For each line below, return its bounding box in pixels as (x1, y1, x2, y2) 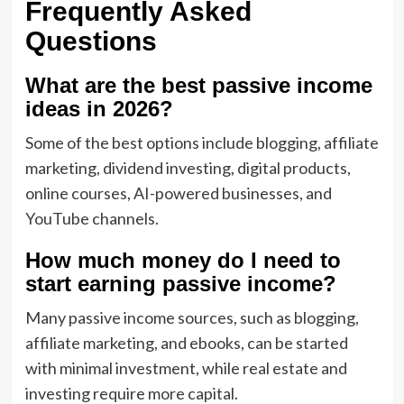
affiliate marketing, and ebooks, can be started (24, 332, 348, 353)
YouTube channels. (24, 207, 159, 228)
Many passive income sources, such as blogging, (24, 307, 359, 327)
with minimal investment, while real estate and (24, 357, 347, 378)
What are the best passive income (24, 72, 372, 97)
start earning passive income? (24, 271, 336, 296)
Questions (24, 25, 157, 56)
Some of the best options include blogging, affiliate (24, 132, 379, 152)
